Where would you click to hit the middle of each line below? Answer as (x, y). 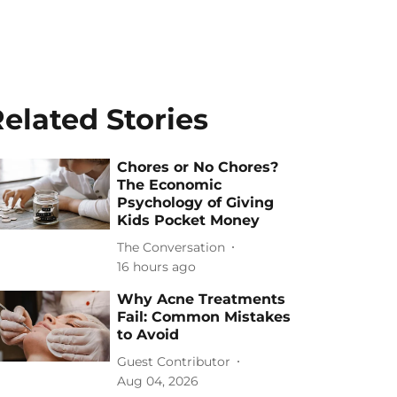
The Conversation (171, 247)
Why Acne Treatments (202, 299)
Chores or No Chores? (198, 167)
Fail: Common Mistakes (204, 317)
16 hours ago (157, 267)
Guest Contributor (174, 361)
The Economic (170, 185)
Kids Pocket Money (189, 220)
